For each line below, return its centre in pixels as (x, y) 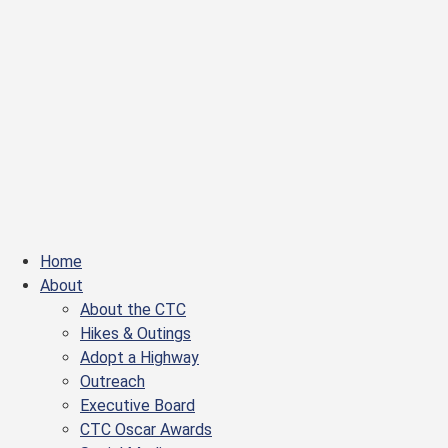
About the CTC (133, 309)
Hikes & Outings (135, 333)
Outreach (112, 381)
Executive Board (137, 405)
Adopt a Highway (139, 357)
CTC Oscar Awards (146, 429)
